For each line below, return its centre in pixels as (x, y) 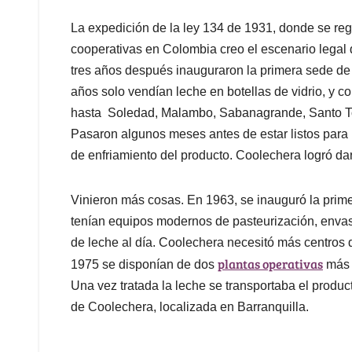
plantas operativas (270, 264)
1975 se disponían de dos (144, 265)
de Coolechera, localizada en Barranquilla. (190, 307)
